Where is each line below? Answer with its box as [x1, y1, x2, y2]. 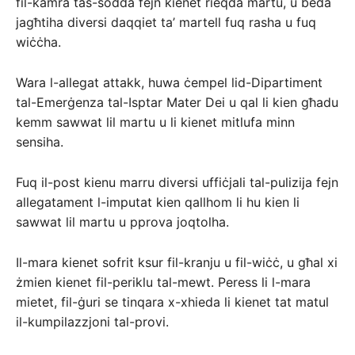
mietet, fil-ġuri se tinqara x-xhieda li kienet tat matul [16, 294, 329, 311]
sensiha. [16, 134, 63, 151]
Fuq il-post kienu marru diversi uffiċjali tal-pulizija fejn [16, 174, 338, 191]
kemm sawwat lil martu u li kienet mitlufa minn [16, 114, 295, 131]
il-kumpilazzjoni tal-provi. [16, 314, 169, 330]
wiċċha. [16, 34, 61, 51]
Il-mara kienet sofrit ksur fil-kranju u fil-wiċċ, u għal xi [16, 254, 338, 271]
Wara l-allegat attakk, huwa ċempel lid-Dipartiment [16, 74, 323, 91]
